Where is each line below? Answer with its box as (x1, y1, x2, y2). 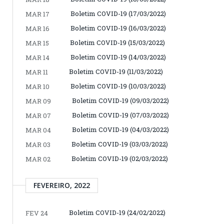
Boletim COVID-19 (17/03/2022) (70, 8, 166, 18)
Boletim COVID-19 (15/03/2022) (70, 37, 165, 47)
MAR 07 (25, 110, 51, 120)
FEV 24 (25, 208, 48, 217)
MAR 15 (25, 38, 49, 47)
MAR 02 (25, 154, 50, 163)
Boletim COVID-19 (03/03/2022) (71, 139, 168, 148)
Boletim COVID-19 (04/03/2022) (72, 124, 169, 134)
